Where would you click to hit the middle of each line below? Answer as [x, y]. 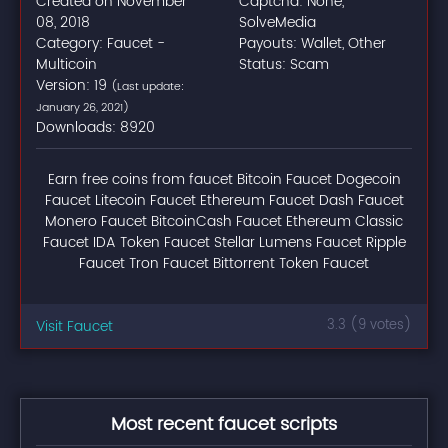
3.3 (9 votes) [369, 325]
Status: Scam [284, 64]
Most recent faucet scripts [224, 424]
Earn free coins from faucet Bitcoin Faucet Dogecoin [224, 179]
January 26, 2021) [82, 108]
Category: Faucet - [100, 43]
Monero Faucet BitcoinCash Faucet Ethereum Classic [224, 221]
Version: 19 [73, 85]
